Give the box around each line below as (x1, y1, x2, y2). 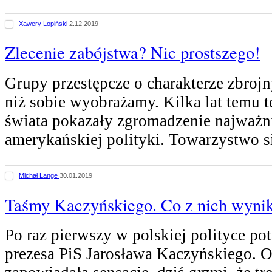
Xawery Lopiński (19, 19, 69, 27)
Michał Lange (19, 171, 59, 179)
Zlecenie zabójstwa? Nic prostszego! (5, 41, 260, 64)
